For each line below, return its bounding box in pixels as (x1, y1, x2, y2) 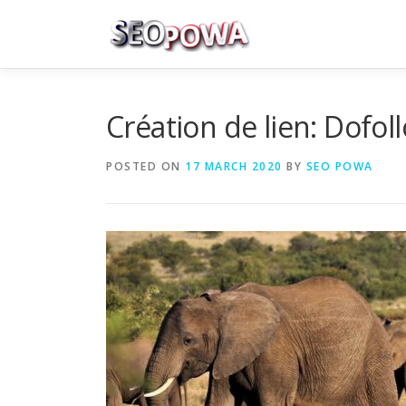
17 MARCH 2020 (185, 159, 283, 174)
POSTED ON (106, 159, 185, 174)
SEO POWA (305, 159, 373, 174)
